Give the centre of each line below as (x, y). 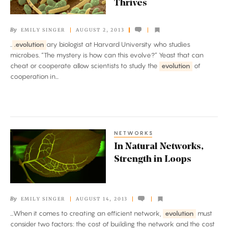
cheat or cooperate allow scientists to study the (85, 66)
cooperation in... (34, 77)
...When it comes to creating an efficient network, (87, 213)
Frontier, (27, 8)
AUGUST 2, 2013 (100, 30)
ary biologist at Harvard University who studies (118, 45)
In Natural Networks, (159, 147)
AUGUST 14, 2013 (102, 198)
